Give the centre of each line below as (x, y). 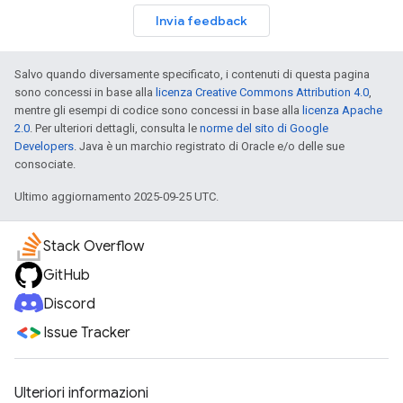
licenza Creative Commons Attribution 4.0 (262, 93)
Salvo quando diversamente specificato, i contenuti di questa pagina (192, 75)
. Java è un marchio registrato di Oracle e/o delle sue (209, 147)
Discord (69, 304)
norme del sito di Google (264, 129)
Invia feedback (201, 21)
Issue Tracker (87, 333)
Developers (44, 147)
